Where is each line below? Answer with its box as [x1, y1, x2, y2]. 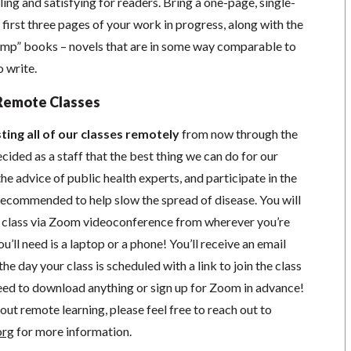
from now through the [181, 125, 298, 141]
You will [259, 191, 301, 207]
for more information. [16, 323, 132, 338]
